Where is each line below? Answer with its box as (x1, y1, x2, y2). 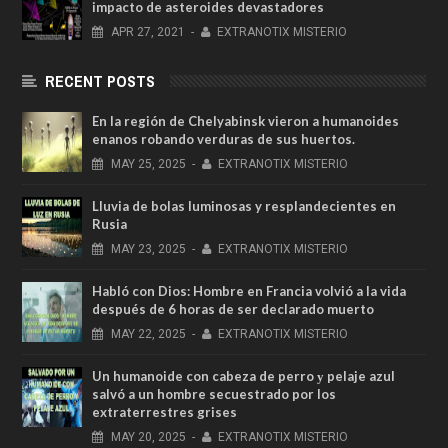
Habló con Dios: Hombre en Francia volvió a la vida (92, 283, 406, 300)
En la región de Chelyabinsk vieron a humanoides (92, 113, 399, 130)
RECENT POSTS (45, 70, 155, 93)
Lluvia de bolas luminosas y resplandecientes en (92, 198, 396, 215)
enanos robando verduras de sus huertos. (92, 131, 355, 148)
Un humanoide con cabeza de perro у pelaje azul (92, 368, 395, 385)
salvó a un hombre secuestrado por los (92, 386, 336, 403)
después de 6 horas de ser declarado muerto (92, 301, 374, 318)
